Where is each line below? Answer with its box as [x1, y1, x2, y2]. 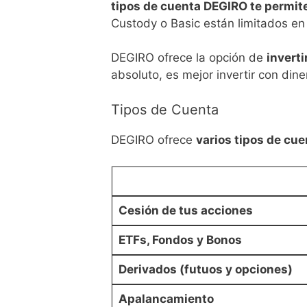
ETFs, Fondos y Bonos [118, 233, 242, 247]
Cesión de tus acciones [118, 204, 253, 218]
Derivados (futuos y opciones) [118, 262, 293, 277]
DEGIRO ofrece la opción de [111, 51, 267, 65]
